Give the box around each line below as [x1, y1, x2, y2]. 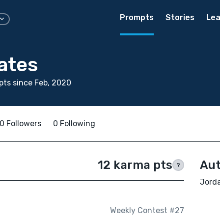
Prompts [120, 13, 154, 22]
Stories [165, 13, 194, 22]
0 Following [53, 119, 95, 128]
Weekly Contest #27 [110, 206, 184, 216]
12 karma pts [97, 158, 172, 172]
